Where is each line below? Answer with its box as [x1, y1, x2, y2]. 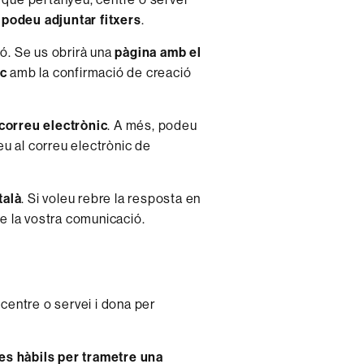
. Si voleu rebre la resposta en [21, 190, 201, 206]
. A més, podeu [107, 117, 197, 133]
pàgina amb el [115, 44, 201, 60]
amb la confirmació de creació [6, 64, 192, 80]
